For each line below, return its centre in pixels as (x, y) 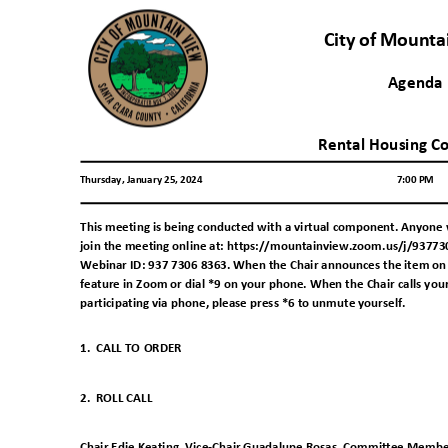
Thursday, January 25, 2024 (143, 180)
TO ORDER (157, 348)
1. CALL (101, 348)
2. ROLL (102, 398)
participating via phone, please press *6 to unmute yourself (241, 304)
